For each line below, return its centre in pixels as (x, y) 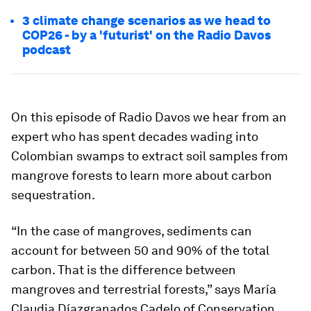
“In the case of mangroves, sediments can (132, 231)
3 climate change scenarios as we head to (146, 20)
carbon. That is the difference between (124, 270)
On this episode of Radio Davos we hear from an (149, 117)
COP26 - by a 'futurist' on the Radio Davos (146, 35)
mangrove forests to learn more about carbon (142, 175)
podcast (47, 50)
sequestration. (53, 195)
